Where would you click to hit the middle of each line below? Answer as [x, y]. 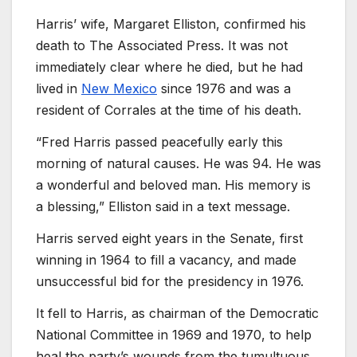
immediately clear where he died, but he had [169, 67]
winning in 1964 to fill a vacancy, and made [166, 259]
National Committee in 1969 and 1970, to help [174, 334]
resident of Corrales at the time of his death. [169, 110]
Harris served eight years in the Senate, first [169, 238]
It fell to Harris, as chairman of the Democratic [177, 313]
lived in [59, 89]
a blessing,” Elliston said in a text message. [163, 207]
